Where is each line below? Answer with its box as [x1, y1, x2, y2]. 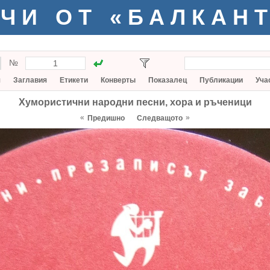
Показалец [148, 76, 187, 84]
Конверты [101, 76, 136, 84]
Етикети [60, 76, 88, 84]
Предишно [87, 114, 125, 122]
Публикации [199, 76, 243, 84]
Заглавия [13, 76, 47, 84]
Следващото [137, 114, 183, 122]
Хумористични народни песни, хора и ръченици [18, 97, 252, 107]
